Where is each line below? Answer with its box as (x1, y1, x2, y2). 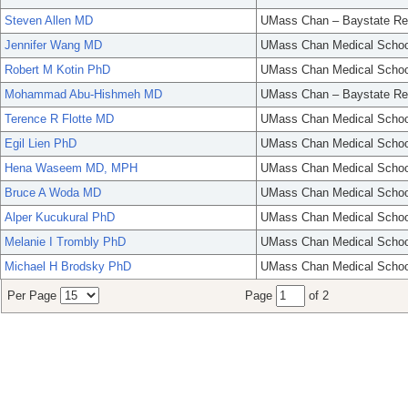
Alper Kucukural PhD (5, 210, 115, 225)
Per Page (7, 289, 60, 303)
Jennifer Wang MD (5, 38, 102, 53)
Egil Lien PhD (5, 137, 76, 151)
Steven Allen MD (5, 14, 93, 28)
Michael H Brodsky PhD (5, 260, 131, 274)
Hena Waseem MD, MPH (5, 161, 138, 176)
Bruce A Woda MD (5, 186, 101, 200)
